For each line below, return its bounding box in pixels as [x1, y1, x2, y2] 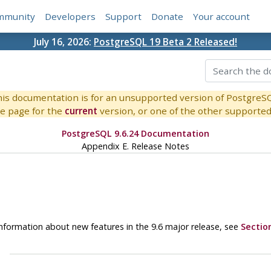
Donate [151, 10, 184, 23]
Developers [45, 10, 96, 23]
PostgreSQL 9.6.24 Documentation [61, 128, 209, 140]
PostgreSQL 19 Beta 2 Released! [94, 35, 237, 48]
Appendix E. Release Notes [81, 140, 189, 152]
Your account [193, 10, 250, 23]
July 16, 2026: [34, 35, 94, 48]
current [64, 105, 97, 117]
